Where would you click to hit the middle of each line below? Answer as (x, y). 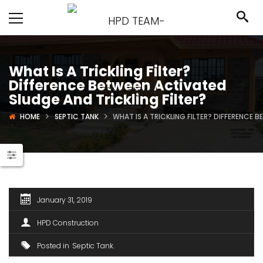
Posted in (53, 246)
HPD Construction (68, 223)
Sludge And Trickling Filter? (107, 100)
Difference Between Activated (118, 85)
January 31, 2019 (65, 200)
